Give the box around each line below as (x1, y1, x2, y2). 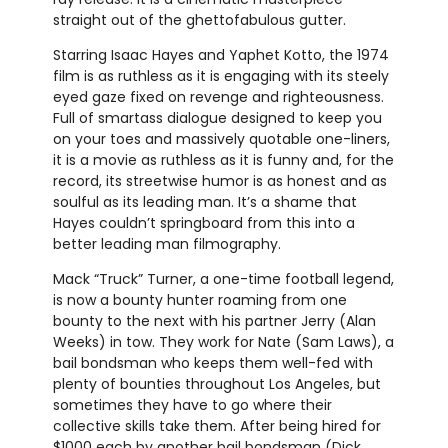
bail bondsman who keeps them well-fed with (52, 353, 373, 374)
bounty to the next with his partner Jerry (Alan (52, 311, 376, 332)
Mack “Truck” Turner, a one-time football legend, (52, 269, 394, 290)
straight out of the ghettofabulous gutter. (52, 10, 346, 31)
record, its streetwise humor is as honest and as (52, 171, 387, 192)
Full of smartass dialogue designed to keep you (52, 108, 382, 129)
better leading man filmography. (52, 234, 281, 255)
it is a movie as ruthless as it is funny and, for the (52, 150, 394, 171)
